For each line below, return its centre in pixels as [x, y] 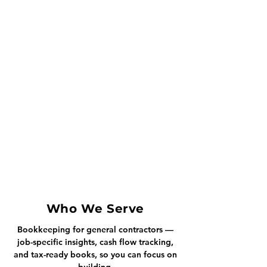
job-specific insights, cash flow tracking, [95, 242]
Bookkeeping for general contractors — [95, 229]
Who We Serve [95, 209]
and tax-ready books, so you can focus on [95, 254]
